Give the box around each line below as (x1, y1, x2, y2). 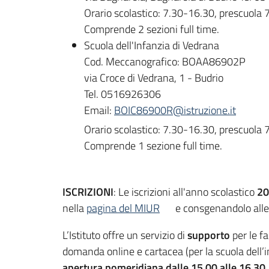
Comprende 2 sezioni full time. (84, 21, 219, 38)
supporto (187, 226, 230, 243)
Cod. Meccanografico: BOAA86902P (84, 53, 246, 70)
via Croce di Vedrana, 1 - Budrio (84, 70, 223, 86)
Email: (84, 102, 114, 119)
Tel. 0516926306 (84, 86, 161, 103)
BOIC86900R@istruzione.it (114, 102, 236, 119)
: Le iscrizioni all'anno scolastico (113, 183, 255, 200)
